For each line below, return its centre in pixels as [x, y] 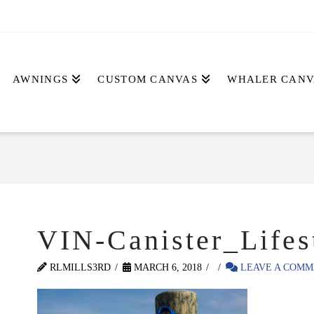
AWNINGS [41, 79]
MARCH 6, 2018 [166, 267]
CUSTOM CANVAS [148, 79]
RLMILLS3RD [78, 267]
